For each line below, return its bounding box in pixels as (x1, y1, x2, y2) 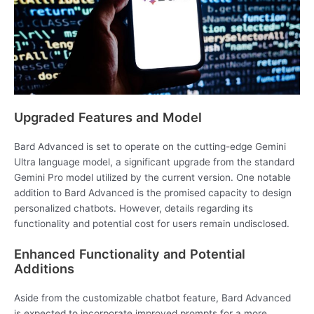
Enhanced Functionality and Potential (14, 245, 245, 261)
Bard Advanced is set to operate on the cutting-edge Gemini (14, 141, 286, 153)
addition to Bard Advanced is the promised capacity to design (14, 187, 292, 199)
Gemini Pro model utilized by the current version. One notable (14, 172, 291, 184)
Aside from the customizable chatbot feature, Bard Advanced (14, 292, 291, 303)
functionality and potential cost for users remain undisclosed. (14, 218, 289, 230)
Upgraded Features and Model (14, 109, 202, 125)
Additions (14, 260, 74, 276)
